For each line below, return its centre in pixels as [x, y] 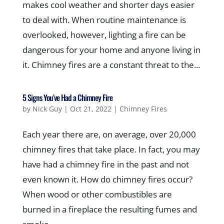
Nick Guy [47, 109]
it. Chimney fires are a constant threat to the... [111, 65]
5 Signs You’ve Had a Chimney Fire [67, 97]
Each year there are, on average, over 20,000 [109, 134]
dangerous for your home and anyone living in [111, 50]
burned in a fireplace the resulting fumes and [109, 209]
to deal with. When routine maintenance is [104, 20]
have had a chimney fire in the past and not [105, 164]
